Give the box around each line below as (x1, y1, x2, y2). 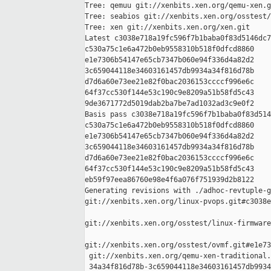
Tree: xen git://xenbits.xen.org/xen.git (85, 23, 250, 32)
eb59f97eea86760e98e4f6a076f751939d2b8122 (85, 175, 254, 184)
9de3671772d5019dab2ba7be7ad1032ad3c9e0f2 (85, 99, 254, 108)
